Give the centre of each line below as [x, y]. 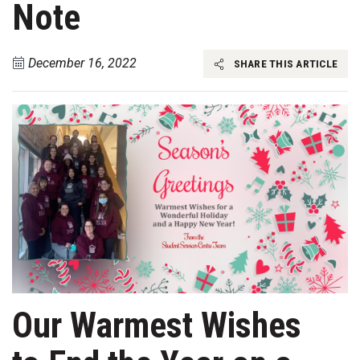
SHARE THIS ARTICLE [284, 64]
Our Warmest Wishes [157, 325]
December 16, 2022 [82, 63]
